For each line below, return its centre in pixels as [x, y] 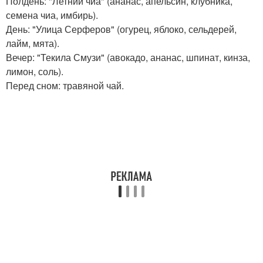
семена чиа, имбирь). [52, 15]
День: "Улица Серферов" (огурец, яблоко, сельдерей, [121, 29]
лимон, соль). [35, 71]
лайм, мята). [33, 43]
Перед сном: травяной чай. [65, 85]
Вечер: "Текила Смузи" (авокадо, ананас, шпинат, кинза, [128, 57]
